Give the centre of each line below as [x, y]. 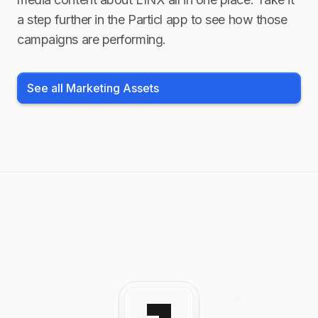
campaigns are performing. [92, 39]
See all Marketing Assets [93, 88]
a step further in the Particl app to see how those [152, 20]
